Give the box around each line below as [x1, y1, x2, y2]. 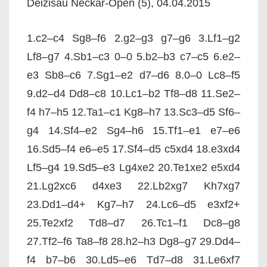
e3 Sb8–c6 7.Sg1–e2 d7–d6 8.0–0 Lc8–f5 [27, 69, 240, 81]
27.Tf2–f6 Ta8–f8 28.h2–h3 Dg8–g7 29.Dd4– [27, 235, 240, 247]
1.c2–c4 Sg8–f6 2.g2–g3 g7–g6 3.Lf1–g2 [27, 32, 240, 44]
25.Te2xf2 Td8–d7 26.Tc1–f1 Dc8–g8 [27, 217, 240, 229]
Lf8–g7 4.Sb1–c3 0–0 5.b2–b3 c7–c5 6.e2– [27, 51, 240, 63]
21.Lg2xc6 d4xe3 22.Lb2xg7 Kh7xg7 [27, 180, 240, 192]
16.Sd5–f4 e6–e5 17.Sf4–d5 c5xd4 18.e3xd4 [27, 143, 240, 155]
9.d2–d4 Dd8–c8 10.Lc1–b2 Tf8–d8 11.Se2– [27, 88, 240, 100]
